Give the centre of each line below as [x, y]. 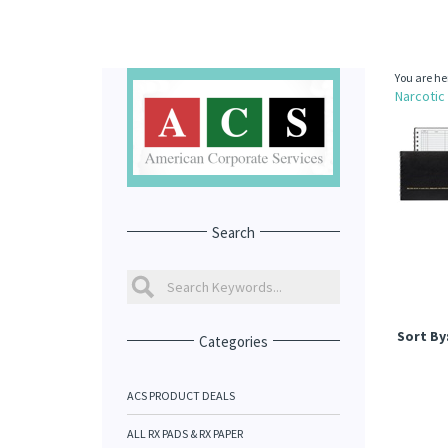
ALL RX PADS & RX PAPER [185, 433]
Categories [233, 341]
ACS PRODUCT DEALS [181, 395]
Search [233, 232]
